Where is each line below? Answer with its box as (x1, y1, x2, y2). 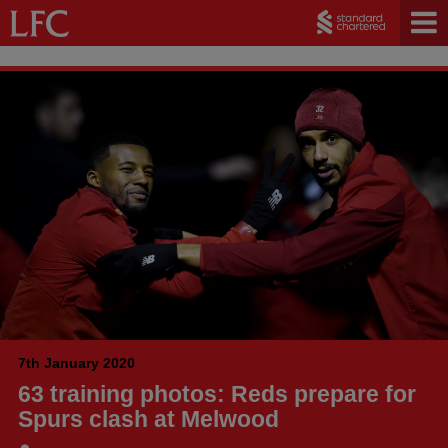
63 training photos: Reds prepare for (18, 380, 416, 407)
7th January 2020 (18, 354, 135, 371)
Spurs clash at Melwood (18, 405, 279, 432)
